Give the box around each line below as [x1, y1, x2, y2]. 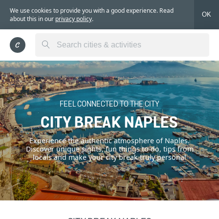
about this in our [10, 14, 55, 23]
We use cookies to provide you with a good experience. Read [10, 6, 174, 15]
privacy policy [55, 14, 92, 23]
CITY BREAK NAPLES [41, 113, 178, 134]
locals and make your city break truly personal [33, 152, 186, 162]
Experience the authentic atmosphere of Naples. [29, 135, 190, 145]
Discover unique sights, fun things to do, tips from [25, 144, 194, 153]
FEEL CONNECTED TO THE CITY [60, 98, 159, 109]
